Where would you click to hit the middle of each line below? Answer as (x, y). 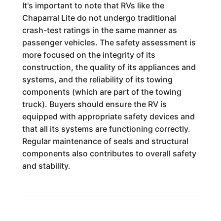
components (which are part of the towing (102, 92)
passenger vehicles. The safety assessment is (109, 42)
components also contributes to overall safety (109, 153)
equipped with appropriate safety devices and (108, 116)
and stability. (46, 166)
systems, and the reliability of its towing (97, 79)
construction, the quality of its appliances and (109, 67)
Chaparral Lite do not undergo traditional (99, 18)
